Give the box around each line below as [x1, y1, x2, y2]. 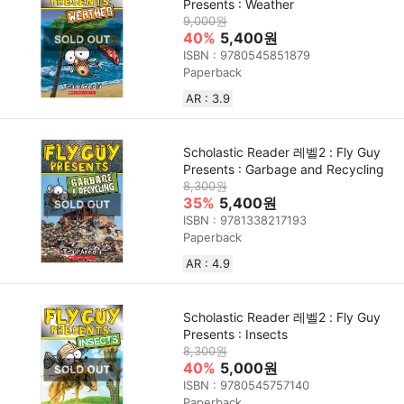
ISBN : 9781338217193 [183, 213, 308, 228]
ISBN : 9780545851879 [183, 48, 311, 63]
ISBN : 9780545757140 [183, 378, 310, 393]
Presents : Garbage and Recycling [183, 161, 385, 178]
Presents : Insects [183, 326, 289, 343]
